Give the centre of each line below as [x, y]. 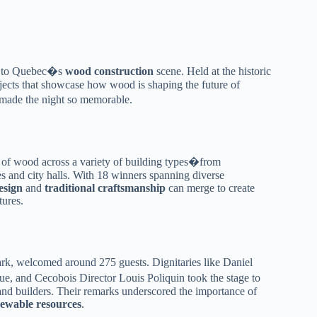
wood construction [109, 71]
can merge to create [210, 188]
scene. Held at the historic [212, 71]
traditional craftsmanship [105, 188]
